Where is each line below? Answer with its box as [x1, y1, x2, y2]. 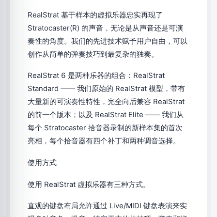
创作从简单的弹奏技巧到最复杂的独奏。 [28, 49, 158, 59]
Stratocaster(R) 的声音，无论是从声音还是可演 [28, 23, 183, 32]
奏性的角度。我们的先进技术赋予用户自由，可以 [28, 36, 187, 46]
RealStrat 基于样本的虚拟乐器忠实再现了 [28, 10, 163, 19]
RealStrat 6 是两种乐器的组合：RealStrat [28, 71, 165, 80]
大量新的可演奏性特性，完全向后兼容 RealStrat [28, 97, 185, 107]
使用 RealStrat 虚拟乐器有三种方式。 [28, 179, 150, 189]
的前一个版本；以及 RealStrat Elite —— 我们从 [28, 110, 184, 120]
